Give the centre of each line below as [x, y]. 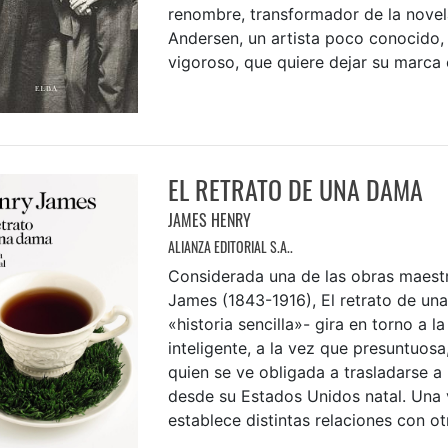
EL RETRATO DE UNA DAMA [295, 189]
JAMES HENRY [209, 219]
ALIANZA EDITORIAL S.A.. [230, 246]
